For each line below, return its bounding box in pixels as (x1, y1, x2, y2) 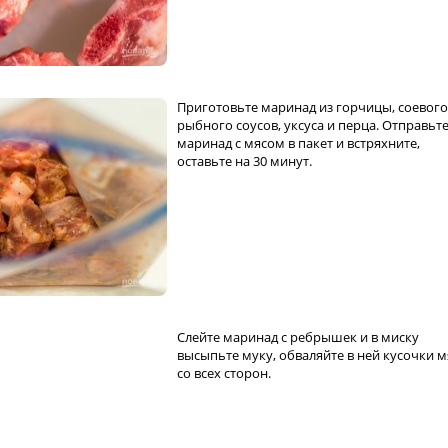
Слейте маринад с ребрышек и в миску (177, 328, 419, 347)
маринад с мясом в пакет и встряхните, (177, 134, 420, 153)
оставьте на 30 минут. (177, 152, 312, 171)
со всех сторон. (177, 364, 271, 383)
